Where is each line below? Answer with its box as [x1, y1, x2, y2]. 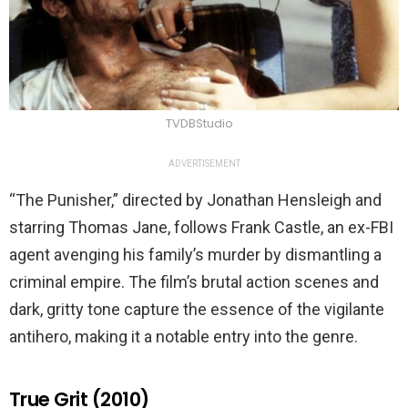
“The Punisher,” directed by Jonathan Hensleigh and [9, 189, 382, 209]
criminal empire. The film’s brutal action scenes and [9, 271, 379, 291]
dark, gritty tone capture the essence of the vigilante [9, 299, 384, 319]
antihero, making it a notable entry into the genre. [9, 326, 358, 346]
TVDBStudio [166, 114, 233, 132]
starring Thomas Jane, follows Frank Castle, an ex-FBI [9, 217, 393, 237]
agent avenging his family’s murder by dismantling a [9, 244, 382, 264]
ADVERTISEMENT [168, 158, 240, 168]
